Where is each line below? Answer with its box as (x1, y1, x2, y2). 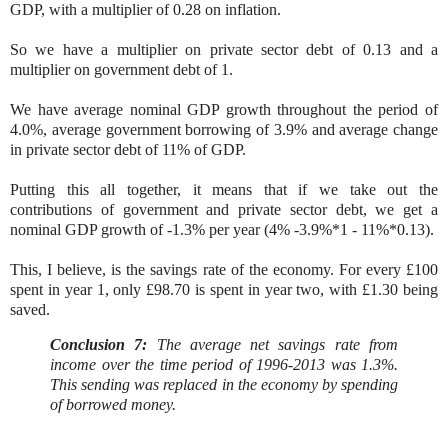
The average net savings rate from (147, 336, 399, 354)
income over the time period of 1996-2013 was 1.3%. (50, 356, 398, 374)
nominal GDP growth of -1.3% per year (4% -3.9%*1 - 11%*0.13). (10, 220, 434, 238)
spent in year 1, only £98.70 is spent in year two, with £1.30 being (10, 280, 438, 298)
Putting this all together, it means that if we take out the (10, 180, 438, 198)
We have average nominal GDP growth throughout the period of (10, 100, 438, 118)
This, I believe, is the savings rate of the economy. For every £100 (10, 260, 438, 278)
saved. (10, 300, 50, 318)
